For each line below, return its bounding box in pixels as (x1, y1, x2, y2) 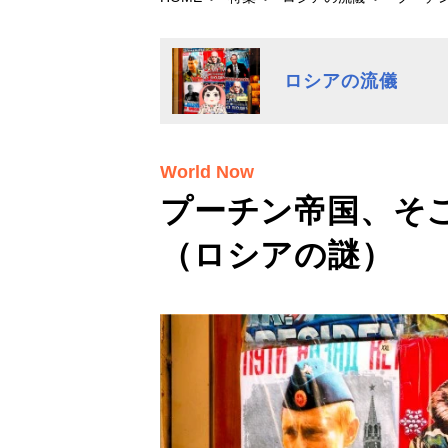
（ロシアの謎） (160, 237, 394, 273)
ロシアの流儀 (284, 70, 398, 91)
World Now (160, 162, 254, 182)
